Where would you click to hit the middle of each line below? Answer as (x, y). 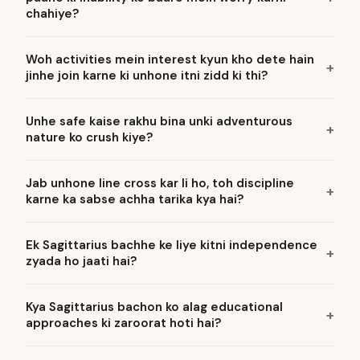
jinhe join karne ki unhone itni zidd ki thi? (147, 76)
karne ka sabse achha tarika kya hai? (135, 199)
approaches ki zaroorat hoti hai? (123, 323)
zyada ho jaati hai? (81, 261)
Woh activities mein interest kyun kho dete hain (170, 59)
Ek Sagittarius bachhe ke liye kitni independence (172, 245)
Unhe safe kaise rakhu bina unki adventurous (159, 121)
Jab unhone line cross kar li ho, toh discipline (160, 183)
